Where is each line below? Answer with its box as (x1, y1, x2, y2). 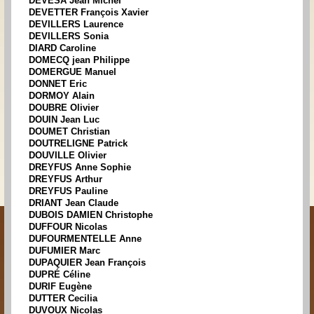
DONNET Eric (29, 78, 87, 90)
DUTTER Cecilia (29, 293, 97, 304)
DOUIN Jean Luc (29, 114, 100, 125)
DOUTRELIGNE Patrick (29, 138, 128, 149)
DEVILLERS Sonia (29, 31, 109, 42)
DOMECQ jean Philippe (29, 55, 130, 66)
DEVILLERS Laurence (29, 19, 123, 30)
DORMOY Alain (29, 90, 95, 102)
